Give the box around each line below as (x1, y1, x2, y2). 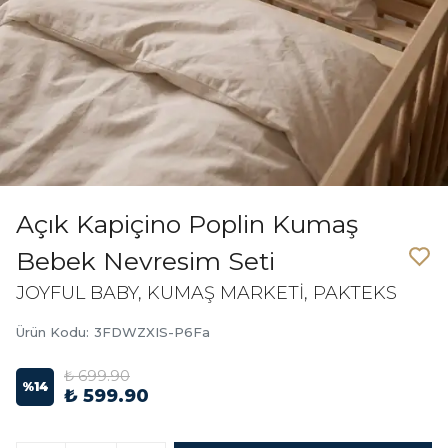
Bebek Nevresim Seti (16, 246, 275, 276)
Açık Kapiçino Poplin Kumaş (16, 209, 358, 239)
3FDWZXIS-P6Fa (94, 324, 210, 340)
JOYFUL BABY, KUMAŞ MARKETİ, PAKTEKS (16, 282, 397, 304)
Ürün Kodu (16, 324, 86, 340)
